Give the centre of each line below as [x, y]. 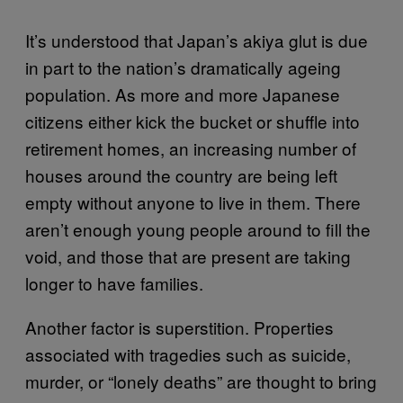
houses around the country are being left [181, 175]
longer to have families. [114, 282]
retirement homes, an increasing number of [191, 148]
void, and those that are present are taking [188, 255]
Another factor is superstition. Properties [179, 327]
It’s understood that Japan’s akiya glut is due [197, 40]
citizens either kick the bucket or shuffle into [193, 121]
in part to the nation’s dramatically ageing [183, 67]
